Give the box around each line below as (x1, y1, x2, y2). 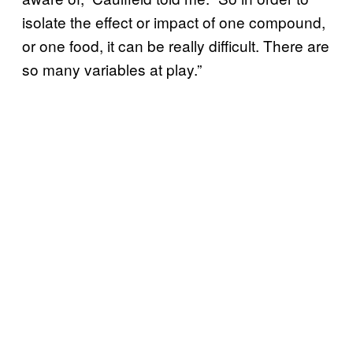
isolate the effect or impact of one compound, (22, 10, 325, 32)
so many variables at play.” (22, 58, 202, 80)
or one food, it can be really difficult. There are (22, 34, 329, 56)
